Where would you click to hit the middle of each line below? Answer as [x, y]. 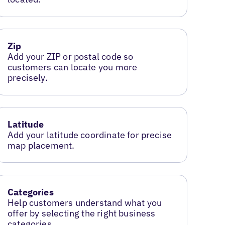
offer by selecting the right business [82, 213]
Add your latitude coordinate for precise [90, 135]
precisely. [28, 78]
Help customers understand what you [85, 203]
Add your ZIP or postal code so [71, 57]
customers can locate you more [73, 67]
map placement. [41, 146]
